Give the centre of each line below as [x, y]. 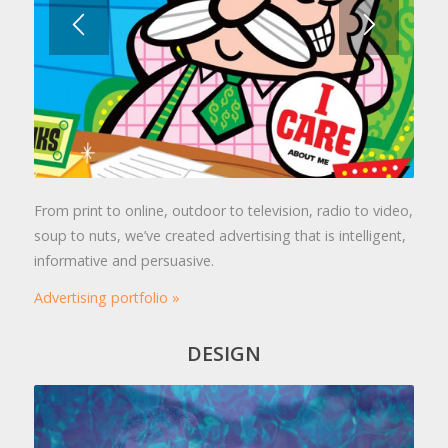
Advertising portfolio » [106, 298]
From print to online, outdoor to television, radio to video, [223, 211]
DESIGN [223, 353]
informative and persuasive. [123, 261]
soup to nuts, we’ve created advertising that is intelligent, [219, 236]
